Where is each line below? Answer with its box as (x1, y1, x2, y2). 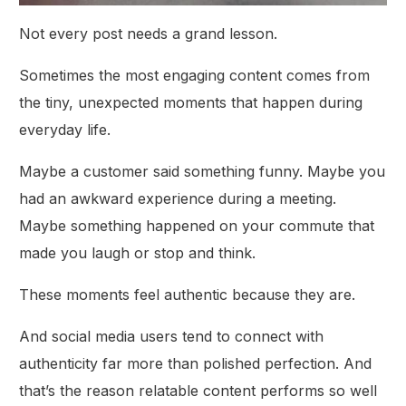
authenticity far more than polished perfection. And (19, 353, 372, 372)
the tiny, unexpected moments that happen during (19, 92, 363, 111)
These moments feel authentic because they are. (19, 285, 356, 304)
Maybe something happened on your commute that (19, 216, 375, 235)
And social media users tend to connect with (19, 326, 324, 345)
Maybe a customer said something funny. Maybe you (19, 161, 386, 180)
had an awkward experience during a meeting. (19, 188, 337, 208)
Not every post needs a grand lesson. (19, 24, 278, 43)
